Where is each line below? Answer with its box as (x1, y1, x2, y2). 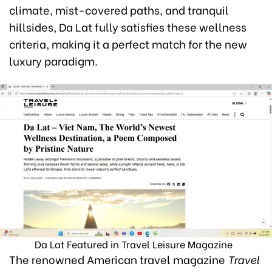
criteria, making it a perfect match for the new (9, 35, 247, 52)
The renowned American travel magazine (9, 250, 228, 267)
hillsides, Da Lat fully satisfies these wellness (9, 18, 246, 35)
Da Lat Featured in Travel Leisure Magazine (35, 236, 237, 251)
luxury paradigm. (9, 52, 98, 69)
